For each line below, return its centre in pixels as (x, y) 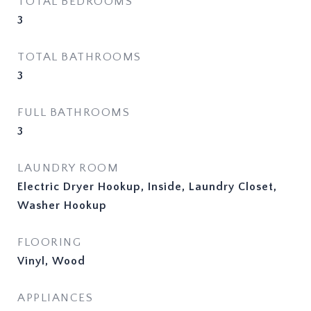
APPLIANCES (55, 298)
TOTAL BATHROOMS (79, 57)
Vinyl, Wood (51, 261)
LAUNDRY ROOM (68, 168)
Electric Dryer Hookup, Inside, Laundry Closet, (147, 187)
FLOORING (49, 242)
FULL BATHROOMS (74, 112)
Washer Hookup (62, 205)
